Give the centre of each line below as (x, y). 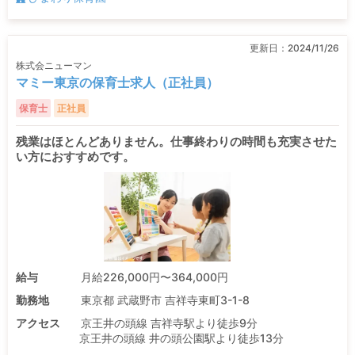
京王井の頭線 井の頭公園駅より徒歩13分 (181, 338)
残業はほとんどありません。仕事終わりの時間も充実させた (176, 142)
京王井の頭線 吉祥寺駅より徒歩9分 (169, 323)
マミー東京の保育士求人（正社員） (117, 83)
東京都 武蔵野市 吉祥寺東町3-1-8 (165, 300)
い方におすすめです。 (75, 157)
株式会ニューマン (54, 66)
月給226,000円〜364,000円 (154, 277)
